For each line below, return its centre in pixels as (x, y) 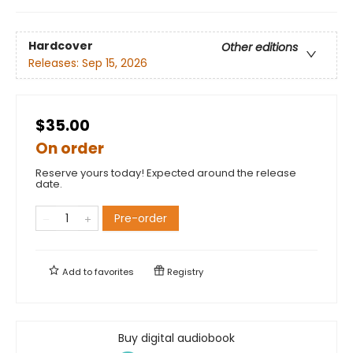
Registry (184, 271)
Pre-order (141, 218)
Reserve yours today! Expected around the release (166, 173)
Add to (77, 271)
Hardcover (61, 45)
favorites (114, 271)
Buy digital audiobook (176, 338)
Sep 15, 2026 (115, 63)
